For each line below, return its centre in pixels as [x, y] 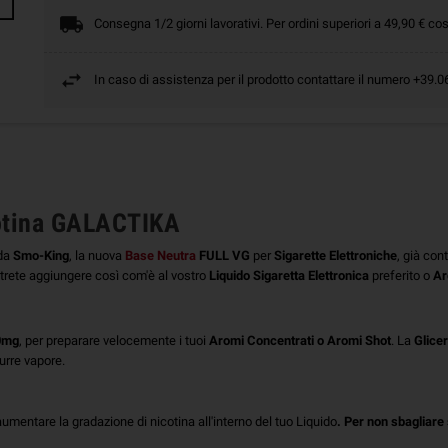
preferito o [401, 275]
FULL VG [224, 255]
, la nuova [97, 255]
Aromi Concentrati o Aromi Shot [300, 340]
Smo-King [41, 255]
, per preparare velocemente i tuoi [114, 340]
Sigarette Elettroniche [335, 255]
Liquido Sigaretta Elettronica [289, 275]
